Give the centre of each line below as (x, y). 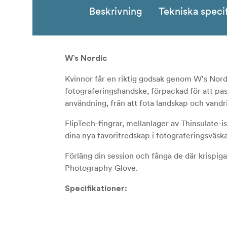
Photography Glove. (101, 168)
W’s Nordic (86, 59)
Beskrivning (116, 11)
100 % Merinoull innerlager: (137, 210)
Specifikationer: (96, 189)
